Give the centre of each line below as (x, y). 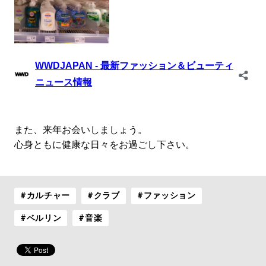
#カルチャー (45, 196)
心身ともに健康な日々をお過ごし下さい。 (104, 145)
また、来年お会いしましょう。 (80, 130)
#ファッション (166, 196)
